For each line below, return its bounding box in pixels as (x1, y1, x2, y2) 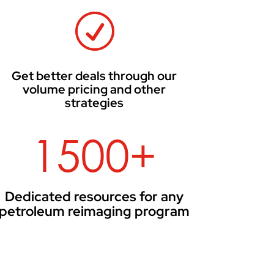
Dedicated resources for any (5, 188, 184, 206)
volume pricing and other (23, 81, 166, 97)
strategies (65, 94, 124, 111)
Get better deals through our (12, 67, 177, 84)
